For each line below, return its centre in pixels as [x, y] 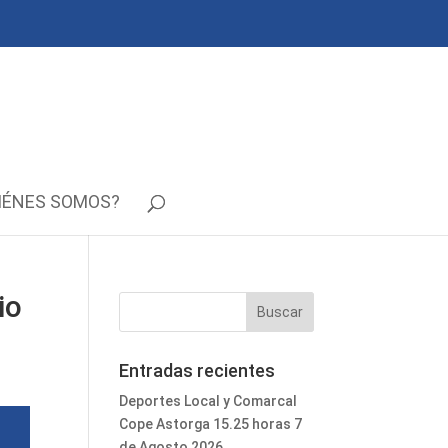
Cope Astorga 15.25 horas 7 [211, 424]
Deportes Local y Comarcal [208, 401]
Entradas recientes [197, 370]
